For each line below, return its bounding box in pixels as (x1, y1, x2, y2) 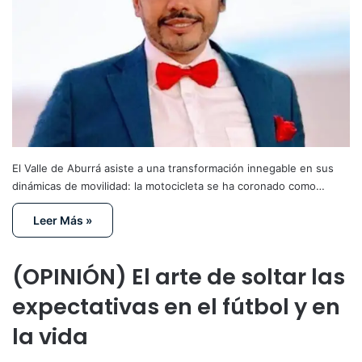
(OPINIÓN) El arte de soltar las (12, 261, 345, 292)
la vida (12, 321, 88, 351)
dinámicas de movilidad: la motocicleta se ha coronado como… (12, 179, 325, 192)
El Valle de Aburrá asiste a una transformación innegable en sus (12, 161, 334, 175)
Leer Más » (33, 213, 92, 227)
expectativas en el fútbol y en (12, 291, 340, 322)
